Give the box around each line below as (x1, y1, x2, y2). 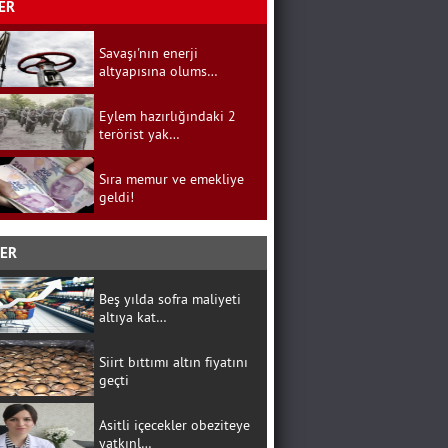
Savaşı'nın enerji (98, 44, 198, 62)
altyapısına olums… (98, 62, 218, 80)
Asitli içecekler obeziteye (98, 416, 250, 434)
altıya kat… (98, 308, 167, 326)
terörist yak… (98, 125, 180, 143)
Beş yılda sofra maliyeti (98, 290, 241, 308)
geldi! (98, 188, 134, 206)
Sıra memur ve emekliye (98, 170, 244, 188)
